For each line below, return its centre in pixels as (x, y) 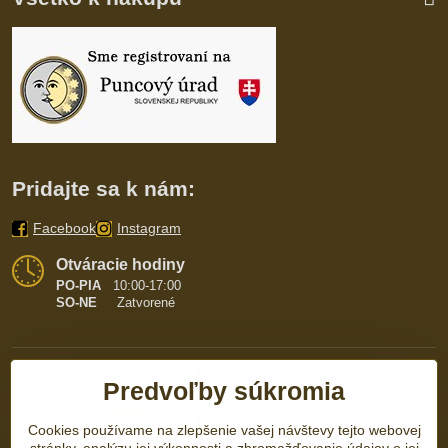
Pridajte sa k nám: (103, 189)
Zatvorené (136, 303)
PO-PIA (80, 286)
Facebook (64, 228)
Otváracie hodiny (120, 265)
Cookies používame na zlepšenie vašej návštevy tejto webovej (224, 430)
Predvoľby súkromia (224, 391)
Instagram (149, 228)
